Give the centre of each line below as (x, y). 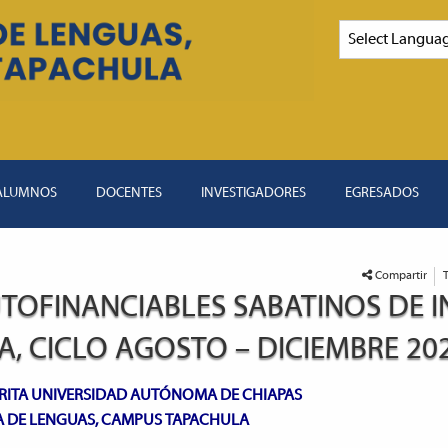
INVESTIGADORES (254, 193)
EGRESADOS (382, 193)
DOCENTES (129, 193)
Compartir (401, 276)
